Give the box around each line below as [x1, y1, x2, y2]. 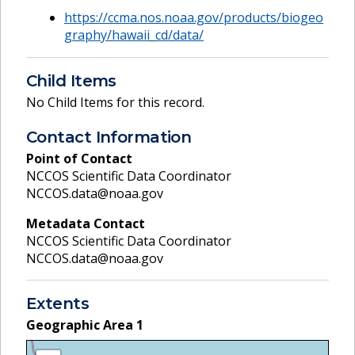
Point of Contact [26, 149, 132, 167]
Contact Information [26, 127, 192, 147]
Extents [26, 293, 90, 313]
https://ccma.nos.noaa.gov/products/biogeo [64, 9, 323, 27]
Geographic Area [26, 315, 136, 334]
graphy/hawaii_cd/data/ [64, 26, 204, 44]
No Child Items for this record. [26, 94, 204, 112]
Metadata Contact [26, 214, 145, 232]
